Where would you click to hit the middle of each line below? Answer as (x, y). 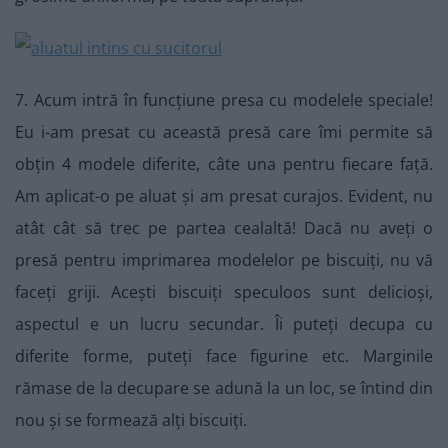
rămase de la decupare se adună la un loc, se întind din (224, 388)
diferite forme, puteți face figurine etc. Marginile (224, 356)
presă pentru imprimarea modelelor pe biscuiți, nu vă (224, 260)
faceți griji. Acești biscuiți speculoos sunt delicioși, (224, 292)
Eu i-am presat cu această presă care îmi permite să (224, 132)
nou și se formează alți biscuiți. (131, 420)
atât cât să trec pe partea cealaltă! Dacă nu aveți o (224, 228)
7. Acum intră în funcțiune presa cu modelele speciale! (224, 100)
